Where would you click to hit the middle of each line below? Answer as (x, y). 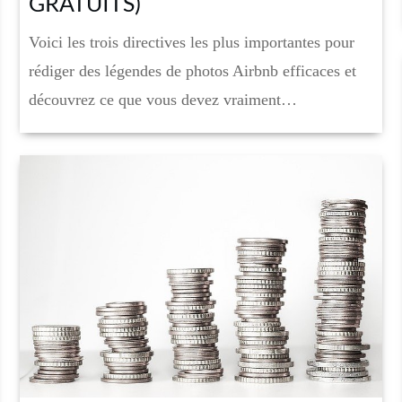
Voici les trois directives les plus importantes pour (191, 43)
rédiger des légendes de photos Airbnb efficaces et (192, 71)
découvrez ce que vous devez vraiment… (162, 100)
